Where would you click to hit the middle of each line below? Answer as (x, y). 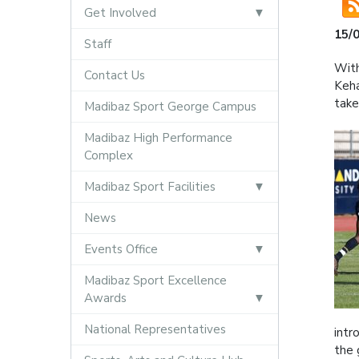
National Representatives (155, 329)
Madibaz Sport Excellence (155, 280)
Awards (105, 298)
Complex (108, 155)
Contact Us (114, 75)
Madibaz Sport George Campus (170, 107)
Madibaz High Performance (158, 138)
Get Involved (120, 13)
